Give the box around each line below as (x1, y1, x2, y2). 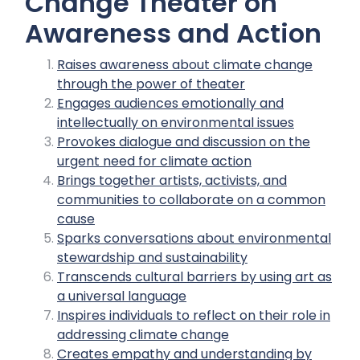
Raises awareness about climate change (57, 55, 313, 74)
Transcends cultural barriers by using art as (57, 268, 332, 286)
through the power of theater (57, 75, 245, 93)
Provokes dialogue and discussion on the (57, 133, 310, 151)
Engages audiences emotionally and (57, 94, 284, 112)
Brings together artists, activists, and (57, 171, 287, 190)
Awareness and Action (25, 15, 321, 51)
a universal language (57, 287, 186, 305)
